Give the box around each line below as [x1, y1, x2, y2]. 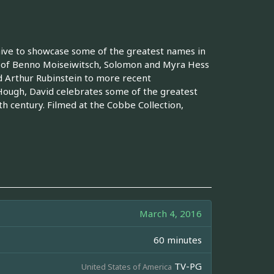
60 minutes [154, 233, 202, 246]
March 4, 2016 [139, 207, 202, 220]
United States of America [81, 261, 172, 272]
